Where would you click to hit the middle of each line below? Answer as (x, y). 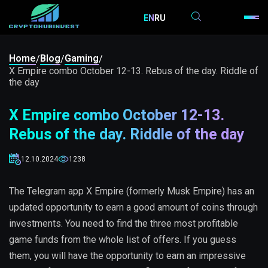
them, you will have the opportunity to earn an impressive (127, 256)
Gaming (82, 58)
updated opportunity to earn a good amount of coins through (133, 207)
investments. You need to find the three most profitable (124, 223)
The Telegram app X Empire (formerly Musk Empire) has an (132, 191)
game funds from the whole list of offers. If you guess (123, 240)
